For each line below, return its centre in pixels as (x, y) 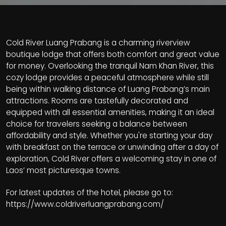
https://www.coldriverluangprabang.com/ (85, 204)
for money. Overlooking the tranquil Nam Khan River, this (110, 66)
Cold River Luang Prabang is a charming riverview (98, 43)
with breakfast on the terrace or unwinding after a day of (112, 147)
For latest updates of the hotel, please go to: (91, 192)
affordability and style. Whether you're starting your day (109, 135)
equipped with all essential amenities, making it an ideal (110, 112)
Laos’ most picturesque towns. (63, 170)
